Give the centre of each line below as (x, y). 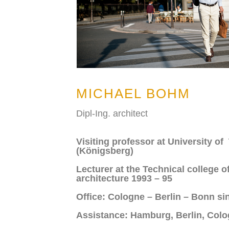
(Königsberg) (105, 151)
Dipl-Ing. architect (112, 113)
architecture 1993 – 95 (124, 178)
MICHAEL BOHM (133, 93)
